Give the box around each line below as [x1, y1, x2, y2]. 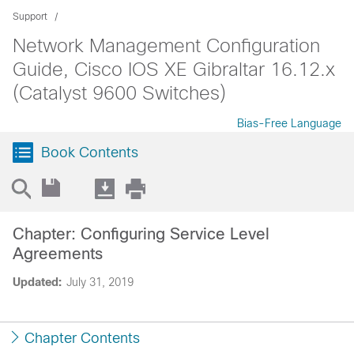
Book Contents [41, 145, 138, 160]
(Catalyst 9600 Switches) [13, 82, 226, 104]
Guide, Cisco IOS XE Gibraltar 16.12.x [13, 58, 335, 80]
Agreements [13, 245, 103, 262]
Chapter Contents [24, 330, 140, 346]
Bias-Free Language [237, 117, 341, 130]
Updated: [13, 276, 62, 288]
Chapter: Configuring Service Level [13, 225, 269, 243]
